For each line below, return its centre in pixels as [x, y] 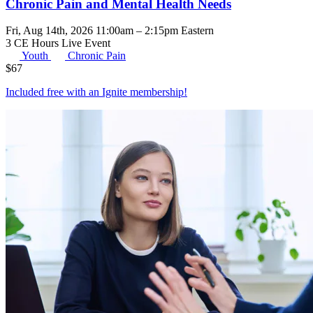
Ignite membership [143, 92]
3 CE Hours [34, 43]
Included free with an [54, 92]
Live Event [86, 43]
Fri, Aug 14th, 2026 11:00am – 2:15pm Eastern [110, 31]
